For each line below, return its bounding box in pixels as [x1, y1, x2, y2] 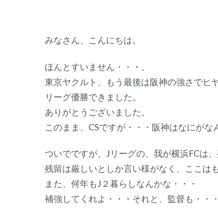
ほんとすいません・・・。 [45, 61, 150, 72]
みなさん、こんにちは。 [45, 35, 141, 46]
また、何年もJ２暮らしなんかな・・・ [45, 178, 198, 189]
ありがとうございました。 [45, 106, 150, 117]
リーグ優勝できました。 [45, 91, 141, 102]
